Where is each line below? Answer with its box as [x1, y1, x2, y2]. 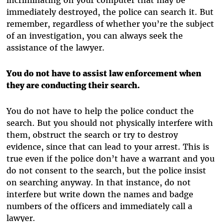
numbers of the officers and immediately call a [6, 201, 193, 211]
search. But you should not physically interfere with [6, 117, 214, 128]
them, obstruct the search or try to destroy [6, 129, 178, 140]
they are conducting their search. [6, 80, 140, 90]
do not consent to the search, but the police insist [6, 165, 207, 175]
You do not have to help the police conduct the [6, 106, 194, 116]
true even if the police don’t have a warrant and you [6, 153, 215, 164]
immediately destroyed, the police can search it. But [6, 6, 214, 17]
